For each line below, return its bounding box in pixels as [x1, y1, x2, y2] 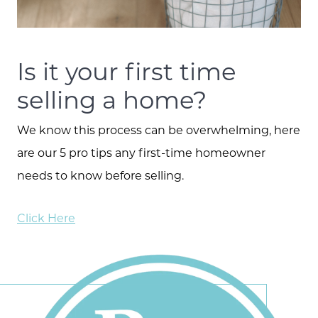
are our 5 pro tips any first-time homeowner [17, 144, 265, 160]
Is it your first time [17, 55, 236, 87]
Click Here [17, 210, 75, 226]
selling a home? [17, 83, 207, 115]
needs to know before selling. [17, 167, 184, 182]
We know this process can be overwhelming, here [17, 121, 300, 137]
